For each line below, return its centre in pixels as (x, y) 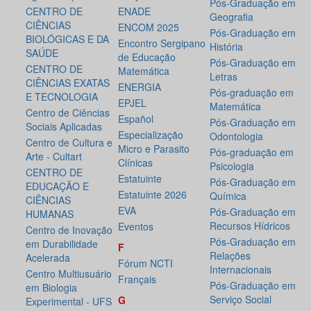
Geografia (232, 17)
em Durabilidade (62, 244)
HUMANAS (50, 214)
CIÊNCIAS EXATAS (68, 83)
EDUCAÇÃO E (57, 186)
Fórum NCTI (145, 263)
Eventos (135, 227)
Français (137, 279)
